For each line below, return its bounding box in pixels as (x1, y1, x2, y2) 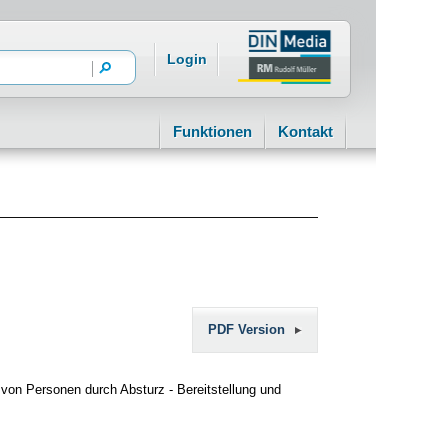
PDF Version (208, 322, 285, 337)
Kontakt (278, 123, 333, 140)
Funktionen (173, 123, 252, 140)
